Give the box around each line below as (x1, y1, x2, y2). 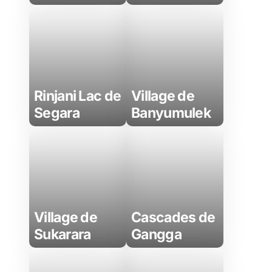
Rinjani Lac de (34, 87, 121, 104)
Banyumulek (131, 104, 211, 121)
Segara (34, 104, 80, 121)
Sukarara (34, 226, 91, 243)
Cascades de (131, 209, 216, 226)
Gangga (131, 226, 182, 243)
